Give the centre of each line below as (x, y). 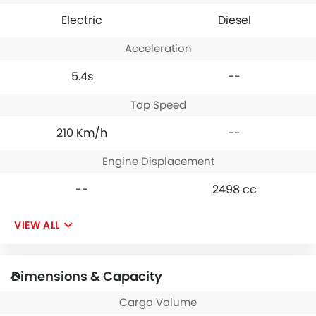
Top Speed (158, 104)
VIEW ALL (37, 225)
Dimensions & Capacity (87, 276)
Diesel (234, 20)
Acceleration (158, 48)
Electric (82, 20)
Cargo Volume (158, 302)
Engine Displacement (158, 161)
